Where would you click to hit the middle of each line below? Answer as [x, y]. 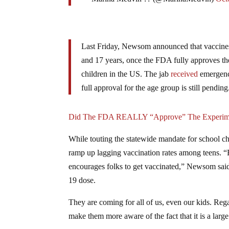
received [185, 74]
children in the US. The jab [126, 74]
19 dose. [82, 180]
